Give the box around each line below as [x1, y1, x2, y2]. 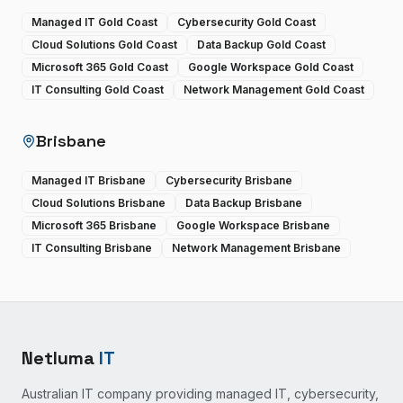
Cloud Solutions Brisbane [31, 196, 166, 210]
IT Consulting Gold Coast [31, 83, 164, 96]
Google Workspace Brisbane [176, 219, 330, 232]
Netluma [22, 346, 99, 370]
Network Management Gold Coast [184, 83, 364, 96]
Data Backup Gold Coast [197, 38, 326, 51]
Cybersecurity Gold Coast [177, 15, 316, 29]
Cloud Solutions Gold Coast [31, 38, 177, 51]
